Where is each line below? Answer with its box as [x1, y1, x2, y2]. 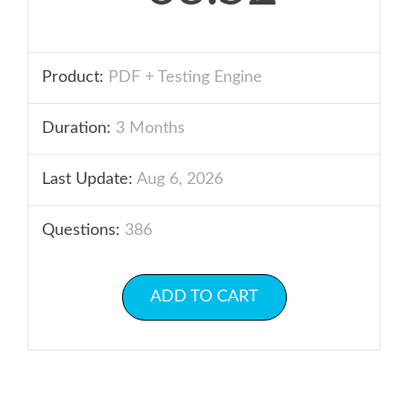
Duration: [42, 120, 111, 137]
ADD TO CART [149, 289, 259, 305]
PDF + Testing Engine [104, 69, 262, 86]
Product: [42, 69, 104, 86]
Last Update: [42, 171, 133, 188]
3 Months [111, 120, 185, 137]
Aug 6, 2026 [133, 171, 223, 188]
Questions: [42, 222, 120, 239]
